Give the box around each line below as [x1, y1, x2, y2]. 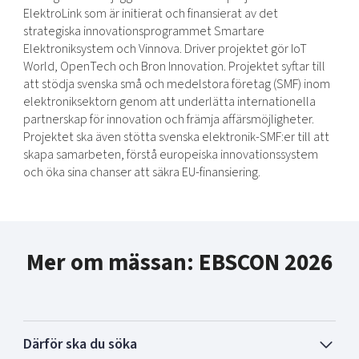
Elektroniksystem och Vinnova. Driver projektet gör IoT [22, 38, 307, 58]
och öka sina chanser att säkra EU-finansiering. [22, 162, 260, 181]
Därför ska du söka [22, 334, 137, 355]
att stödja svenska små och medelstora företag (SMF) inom [22, 74, 330, 93]
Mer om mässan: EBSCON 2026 [26, 247, 333, 280]
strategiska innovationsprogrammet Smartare [22, 21, 264, 40]
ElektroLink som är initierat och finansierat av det [22, 3, 278, 22]
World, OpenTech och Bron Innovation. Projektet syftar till [22, 56, 325, 75]
